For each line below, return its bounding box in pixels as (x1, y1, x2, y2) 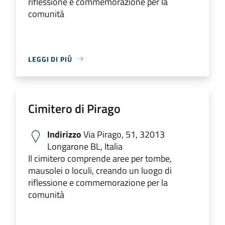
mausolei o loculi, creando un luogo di (28, 163, 172, 177)
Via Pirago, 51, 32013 (81, 127, 165, 141)
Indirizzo (47, 127, 81, 141)
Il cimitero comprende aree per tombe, (28, 151, 172, 165)
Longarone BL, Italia (47, 139, 123, 153)
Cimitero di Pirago (28, 99, 121, 118)
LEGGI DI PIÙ (28, 53, 72, 64)
